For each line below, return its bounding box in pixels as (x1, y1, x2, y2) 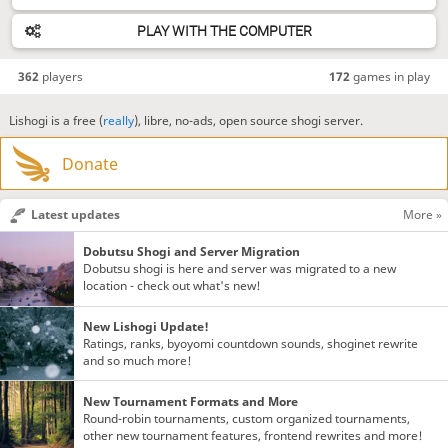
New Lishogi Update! (83, 317, 210, 335)
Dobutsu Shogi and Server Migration (83, 243, 301, 261)
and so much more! (83, 351, 193, 369)
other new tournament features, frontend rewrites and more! (83, 426, 424, 444)
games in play (350, 67, 431, 85)
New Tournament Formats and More (83, 392, 299, 410)
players (38, 67, 83, 85)
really (102, 111, 134, 129)
